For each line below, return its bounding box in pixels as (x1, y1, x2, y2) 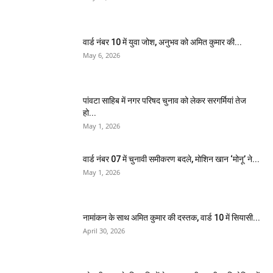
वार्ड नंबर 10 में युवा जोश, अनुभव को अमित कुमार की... (83, 37, 242, 47)
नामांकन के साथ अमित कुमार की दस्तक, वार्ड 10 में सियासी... (83, 212, 260, 222)
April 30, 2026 (83, 225, 125, 235)
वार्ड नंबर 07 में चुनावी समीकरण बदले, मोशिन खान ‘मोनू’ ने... (83, 154, 260, 164)
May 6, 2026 (83, 50, 120, 60)
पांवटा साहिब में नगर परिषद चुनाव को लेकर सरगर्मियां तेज (83, 95, 246, 105)
